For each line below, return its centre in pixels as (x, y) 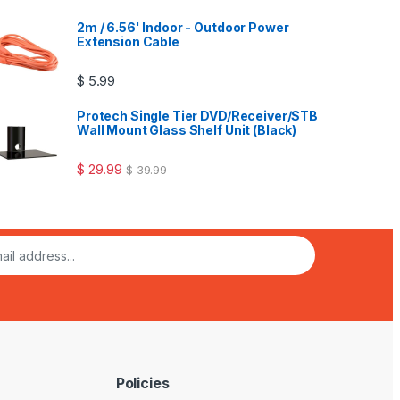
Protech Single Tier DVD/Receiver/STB (197, 116)
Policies (142, 383)
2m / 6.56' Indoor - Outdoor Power (183, 27)
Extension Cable (128, 41)
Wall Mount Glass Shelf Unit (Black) (187, 130)
